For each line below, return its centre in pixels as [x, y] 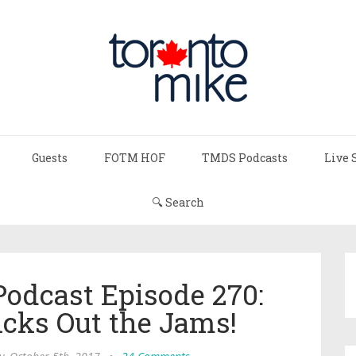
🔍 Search [178, 202]
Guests [50, 158]
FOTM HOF [135, 158]
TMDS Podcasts [245, 158]
